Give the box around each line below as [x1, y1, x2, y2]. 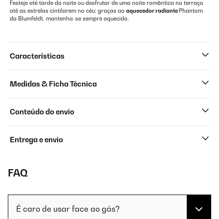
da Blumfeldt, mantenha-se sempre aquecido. [10, 15, 129, 22]
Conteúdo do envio [10, 108, 74, 116]
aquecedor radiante [126, 7, 179, 14]
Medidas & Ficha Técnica [10, 80, 97, 88]
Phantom [179, 7, 203, 14]
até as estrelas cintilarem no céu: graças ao [10, 7, 126, 14]
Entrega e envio [10, 135, 63, 144]
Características [10, 52, 65, 60]
